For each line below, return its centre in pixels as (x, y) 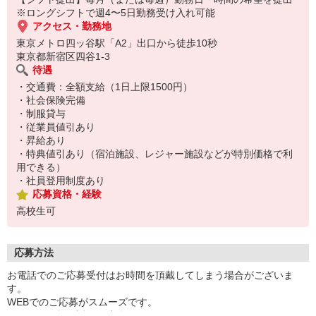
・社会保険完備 (51, 100)
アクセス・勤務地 (72, 26)
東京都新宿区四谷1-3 (63, 56)
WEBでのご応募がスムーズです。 (82, 302)
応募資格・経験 (67, 194)
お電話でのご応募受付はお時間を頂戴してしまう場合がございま (150, 275)
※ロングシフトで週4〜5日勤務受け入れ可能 (116, 13)
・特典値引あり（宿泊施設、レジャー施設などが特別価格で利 (154, 154)
